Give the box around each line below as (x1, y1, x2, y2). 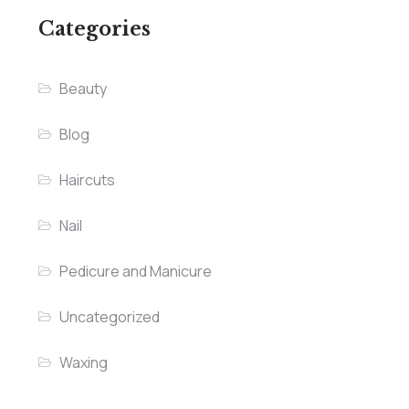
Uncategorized (58, 307, 160, 328)
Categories (37, 17, 151, 42)
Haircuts (58, 170, 115, 191)
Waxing (58, 352, 108, 373)
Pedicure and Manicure (58, 261, 212, 282)
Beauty (58, 79, 107, 100)
